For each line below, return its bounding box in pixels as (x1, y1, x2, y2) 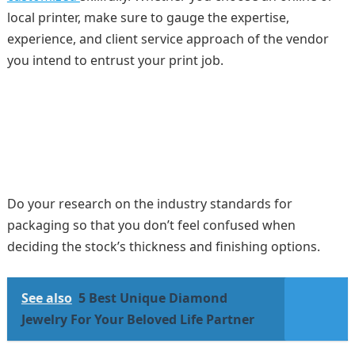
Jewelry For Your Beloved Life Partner (21, 311, 254, 328)
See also (21, 289, 72, 307)
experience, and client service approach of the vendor (6, 30, 329, 48)
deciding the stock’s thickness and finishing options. (6, 238, 323, 255)
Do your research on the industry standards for (6, 195, 292, 212)
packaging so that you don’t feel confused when (6, 216, 296, 234)
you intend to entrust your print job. (6, 52, 227, 69)
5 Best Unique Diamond (78, 289, 227, 307)
